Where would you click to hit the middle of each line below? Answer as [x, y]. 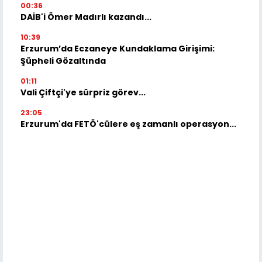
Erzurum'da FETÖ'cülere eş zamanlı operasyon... [128, 124]
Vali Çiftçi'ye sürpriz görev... [83, 92]
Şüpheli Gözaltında [63, 61]
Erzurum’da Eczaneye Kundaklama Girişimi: [118, 48]
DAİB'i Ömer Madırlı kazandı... [86, 17]
